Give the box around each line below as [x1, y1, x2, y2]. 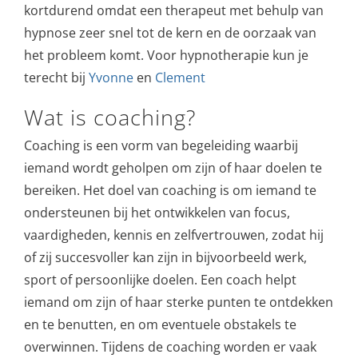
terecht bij [23, 69, 89, 87]
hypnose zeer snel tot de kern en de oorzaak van [23, 24, 316, 42]
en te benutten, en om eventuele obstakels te [23, 316, 296, 334]
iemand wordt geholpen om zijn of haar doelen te [23, 159, 322, 177]
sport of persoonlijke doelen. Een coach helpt [23, 271, 296, 289]
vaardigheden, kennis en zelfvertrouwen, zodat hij [23, 226, 324, 245]
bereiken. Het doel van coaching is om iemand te [23, 181, 316, 200]
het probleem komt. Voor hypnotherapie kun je [23, 46, 308, 65]
